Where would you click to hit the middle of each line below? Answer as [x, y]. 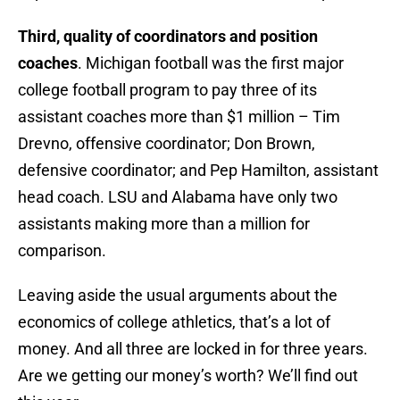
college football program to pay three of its [167, 90]
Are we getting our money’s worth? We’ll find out [188, 376]
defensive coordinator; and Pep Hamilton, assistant [198, 171]
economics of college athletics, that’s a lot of [174, 322]
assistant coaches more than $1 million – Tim [179, 117]
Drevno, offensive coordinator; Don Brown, [167, 144]
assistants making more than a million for [164, 224]
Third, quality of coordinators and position [168, 37]
